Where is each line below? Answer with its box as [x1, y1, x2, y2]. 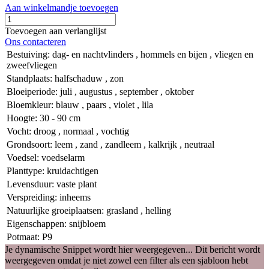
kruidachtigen [47, 166, 98, 177]
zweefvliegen [7, 60, 57, 71]
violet [113, 100, 134, 110]
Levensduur [7, 179, 52, 190]
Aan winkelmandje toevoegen [5, 2, 118, 13]
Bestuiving [7, 49, 47, 60]
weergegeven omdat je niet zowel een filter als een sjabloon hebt [5, 255, 248, 266]
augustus [79, 86, 112, 97]
